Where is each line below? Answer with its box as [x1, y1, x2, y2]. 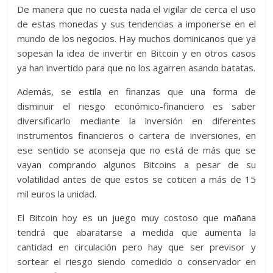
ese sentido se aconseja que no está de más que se [17, 143, 256, 156]
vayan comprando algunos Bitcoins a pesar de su [17, 158, 256, 171]
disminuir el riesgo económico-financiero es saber [17, 99, 256, 112]
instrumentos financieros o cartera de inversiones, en [17, 129, 256, 141]
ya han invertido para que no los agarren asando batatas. [17, 61, 256, 74]
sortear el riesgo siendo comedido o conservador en [17, 255, 256, 268]
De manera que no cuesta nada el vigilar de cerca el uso [17, 2, 256, 15]
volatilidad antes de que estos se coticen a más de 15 [17, 172, 256, 185]
